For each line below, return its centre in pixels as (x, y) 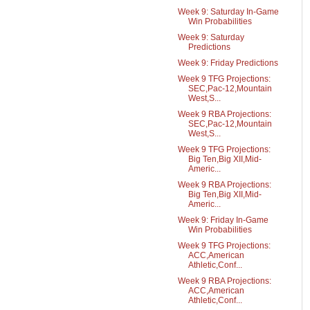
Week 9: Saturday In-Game (228, 12)
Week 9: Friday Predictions (228, 63)
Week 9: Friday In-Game (223, 220)
